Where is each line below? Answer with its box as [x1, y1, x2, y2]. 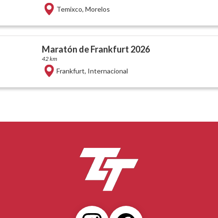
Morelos [85, 5, 110, 14]
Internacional [87, 67, 128, 75]
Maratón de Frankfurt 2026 [41, 44, 150, 55]
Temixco [56, 5, 82, 14]
